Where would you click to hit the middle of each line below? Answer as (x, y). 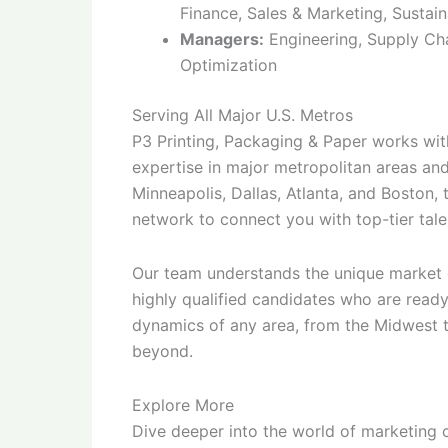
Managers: (222, 39)
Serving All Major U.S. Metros (242, 115)
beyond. (162, 351)
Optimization (228, 65)
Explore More (183, 405)
